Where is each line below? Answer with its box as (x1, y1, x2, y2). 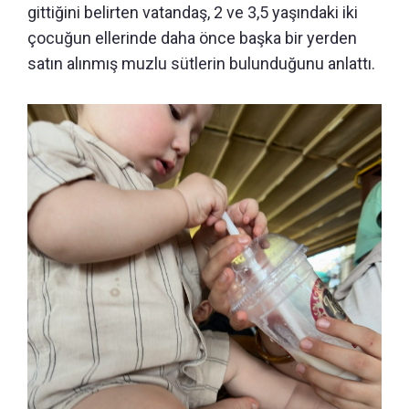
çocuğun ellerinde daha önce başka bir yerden (27, 27, 357, 47)
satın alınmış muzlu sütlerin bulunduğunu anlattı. (27, 53, 375, 73)
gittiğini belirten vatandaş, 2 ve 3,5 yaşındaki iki (27, 2, 358, 22)
